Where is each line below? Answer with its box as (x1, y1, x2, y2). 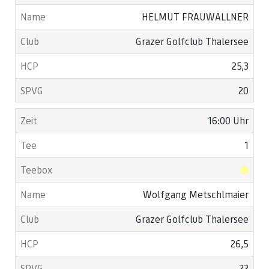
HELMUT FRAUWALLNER (142, 10, 249, 23)
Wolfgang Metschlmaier (143, 188, 249, 201)
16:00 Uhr (208, 114, 249, 127)
